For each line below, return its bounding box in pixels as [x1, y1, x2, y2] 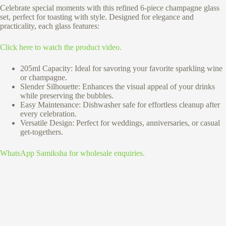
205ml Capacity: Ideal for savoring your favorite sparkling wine [20, 64, 222, 73]
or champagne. [20, 73, 67, 82]
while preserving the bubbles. [20, 91, 114, 100]
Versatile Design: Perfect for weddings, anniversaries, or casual [20, 119, 220, 128]
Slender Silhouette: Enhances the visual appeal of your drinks [20, 82, 215, 91]
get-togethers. [20, 128, 63, 137]
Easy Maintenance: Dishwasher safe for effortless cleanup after [20, 100, 220, 109]
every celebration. [20, 109, 77, 119]
